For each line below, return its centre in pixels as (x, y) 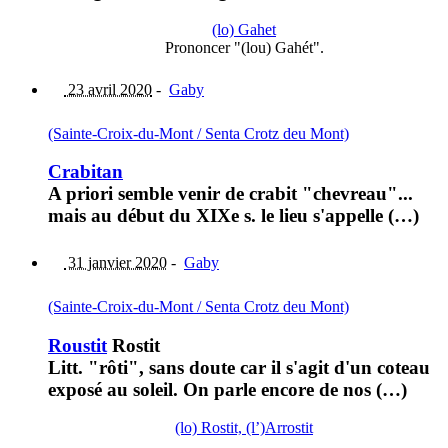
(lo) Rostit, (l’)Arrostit (244, 428)
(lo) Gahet (244, 29)
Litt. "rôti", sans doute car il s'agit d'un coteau (239, 367)
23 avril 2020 (108, 89)
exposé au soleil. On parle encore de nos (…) (227, 389)
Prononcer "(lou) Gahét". (244, 47)
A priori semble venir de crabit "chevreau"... (230, 194)
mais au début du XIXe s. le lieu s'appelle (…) (233, 216)
